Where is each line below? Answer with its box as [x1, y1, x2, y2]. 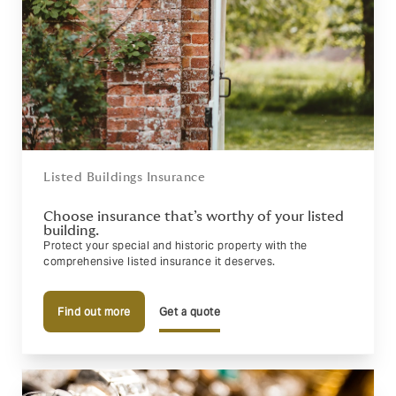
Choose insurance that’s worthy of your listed [43, 209, 344, 224]
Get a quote [158, 305, 220, 318]
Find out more [57, 305, 131, 318]
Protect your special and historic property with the [43, 239, 308, 252]
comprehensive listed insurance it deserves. [43, 255, 276, 268]
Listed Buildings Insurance [43, 171, 205, 184]
